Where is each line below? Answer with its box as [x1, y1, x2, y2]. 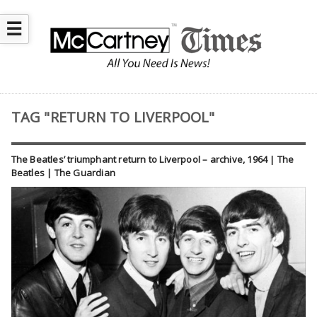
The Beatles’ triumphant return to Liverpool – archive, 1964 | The [11, 153, 294, 166]
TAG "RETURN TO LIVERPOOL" [11, 108, 215, 127]
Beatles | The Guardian [11, 166, 115, 180]
